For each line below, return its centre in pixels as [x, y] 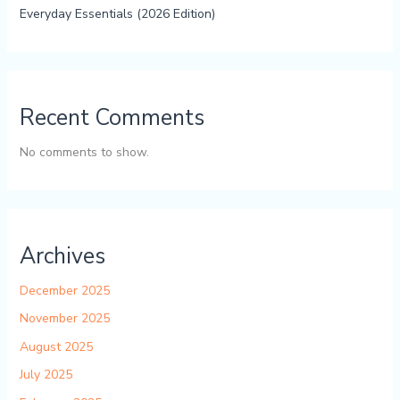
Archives [62, 256]
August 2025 [56, 346]
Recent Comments [112, 117]
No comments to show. [84, 152]
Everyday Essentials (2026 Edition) [117, 13]
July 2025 [46, 375]
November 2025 [64, 319]
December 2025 [64, 290]
